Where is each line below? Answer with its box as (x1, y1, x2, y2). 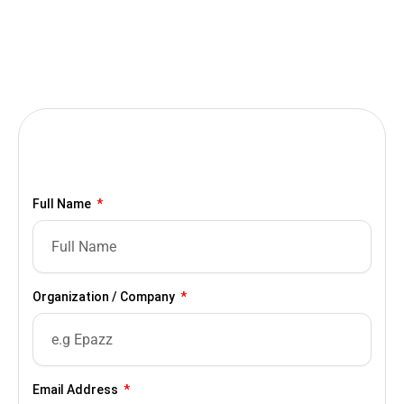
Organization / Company (32, 289, 178, 305)
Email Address (32, 382, 121, 398)
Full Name (32, 197, 94, 212)
